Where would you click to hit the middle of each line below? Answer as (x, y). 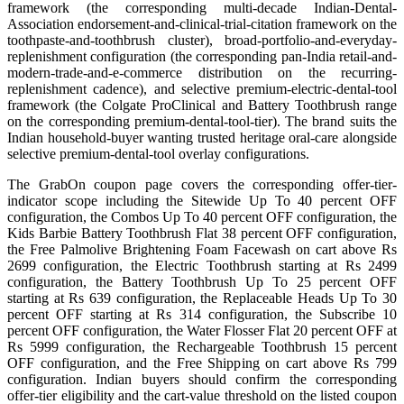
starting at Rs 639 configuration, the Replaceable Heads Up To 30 (202, 298)
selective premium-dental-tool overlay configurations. (158, 154)
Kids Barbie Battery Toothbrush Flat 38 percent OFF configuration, (202, 234)
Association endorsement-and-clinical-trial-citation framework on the (202, 24)
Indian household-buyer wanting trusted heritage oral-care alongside (202, 138)
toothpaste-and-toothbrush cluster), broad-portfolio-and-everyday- (202, 41)
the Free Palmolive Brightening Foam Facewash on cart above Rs (202, 250)
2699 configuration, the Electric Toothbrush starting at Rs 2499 (202, 266)
